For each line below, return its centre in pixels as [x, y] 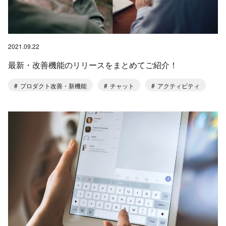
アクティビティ [178, 85]
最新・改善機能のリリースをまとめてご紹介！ [93, 65]
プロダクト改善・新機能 [53, 85]
